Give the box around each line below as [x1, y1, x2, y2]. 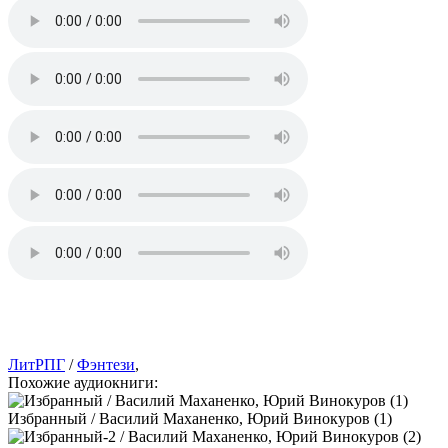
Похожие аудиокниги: [8, 373, 158, 391]
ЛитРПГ [8, 355, 65, 373]
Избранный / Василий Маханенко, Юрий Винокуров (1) [8, 409, 392, 427]
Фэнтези [77, 355, 135, 373]
